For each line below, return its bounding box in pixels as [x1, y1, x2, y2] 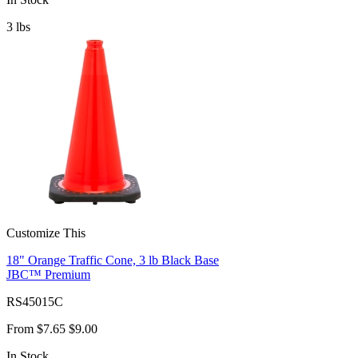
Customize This [6, 225, 86, 240]
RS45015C [6, 294, 63, 308]
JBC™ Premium [6, 267, 90, 281]
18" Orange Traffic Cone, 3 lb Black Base [6, 253, 219, 267]
